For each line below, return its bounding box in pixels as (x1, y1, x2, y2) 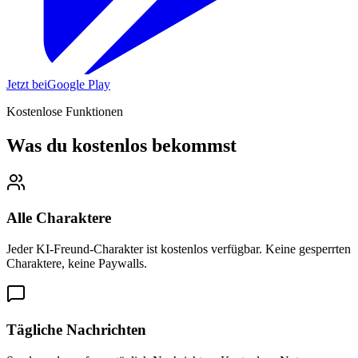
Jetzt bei (6, 77, 47, 91)
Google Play (47, 77, 110, 91)
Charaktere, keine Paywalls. (6, 257, 147, 271)
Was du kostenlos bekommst (6, 134, 237, 156)
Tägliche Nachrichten (6, 320, 146, 338)
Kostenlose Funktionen (6, 104, 123, 118)
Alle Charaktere (6, 209, 111, 227)
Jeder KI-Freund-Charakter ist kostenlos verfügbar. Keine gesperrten (6, 242, 351, 257)
